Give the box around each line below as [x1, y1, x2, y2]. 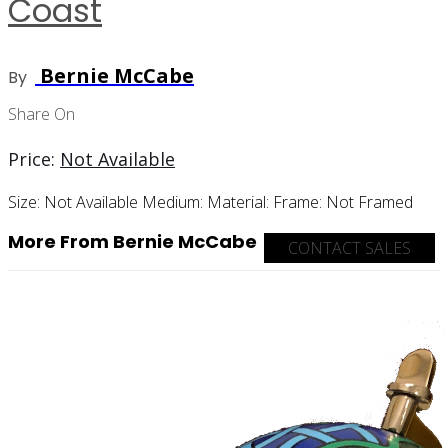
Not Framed [326, 190, 413, 213]
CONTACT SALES [280, 236, 419, 259]
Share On [8, 102, 75, 125]
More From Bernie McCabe [8, 228, 257, 254]
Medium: [142, 190, 207, 213]
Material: [207, 190, 273, 213]
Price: [8, 146, 60, 171]
